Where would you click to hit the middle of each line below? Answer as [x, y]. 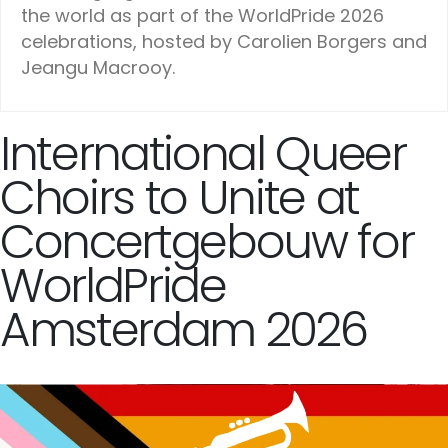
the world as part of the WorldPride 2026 [202, 15]
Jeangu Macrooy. [98, 67]
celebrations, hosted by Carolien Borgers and [224, 41]
